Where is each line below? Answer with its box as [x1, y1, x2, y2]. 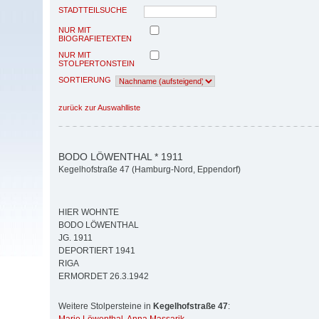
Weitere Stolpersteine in [58, 301, 153, 312]
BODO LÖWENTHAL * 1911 [58, 150, 183, 162]
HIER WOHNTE [58, 207, 119, 218]
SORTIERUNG [58, 75, 111, 84]
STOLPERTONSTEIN [58, 58, 135, 68]
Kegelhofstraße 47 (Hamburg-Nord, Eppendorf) [58, 164, 241, 175]
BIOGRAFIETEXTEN [58, 33, 132, 43]
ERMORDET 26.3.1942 [58, 271, 149, 282]
